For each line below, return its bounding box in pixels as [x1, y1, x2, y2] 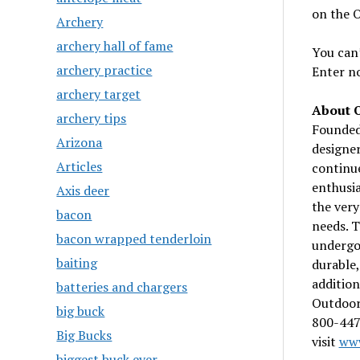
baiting [56, 254, 98, 272]
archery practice [56, 61, 153, 79]
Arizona [56, 133, 103, 151]
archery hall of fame [56, 37, 174, 55]
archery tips [56, 109, 127, 127]
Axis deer [56, 182, 110, 199]
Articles [56, 157, 103, 175]
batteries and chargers [56, 278, 188, 296]
